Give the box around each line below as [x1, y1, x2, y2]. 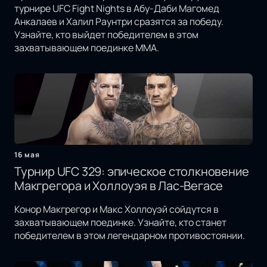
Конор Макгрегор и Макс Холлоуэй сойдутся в [14, 203, 219, 216]
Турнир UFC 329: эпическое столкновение [14, 163, 249, 180]
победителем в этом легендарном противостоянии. [14, 229, 245, 243]
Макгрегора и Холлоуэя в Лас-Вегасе [14, 178, 223, 194]
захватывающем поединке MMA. [14, 41, 159, 55]
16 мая [14, 150, 40, 160]
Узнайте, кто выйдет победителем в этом [14, 28, 198, 42]
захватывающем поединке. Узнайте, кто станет [14, 216, 226, 229]
